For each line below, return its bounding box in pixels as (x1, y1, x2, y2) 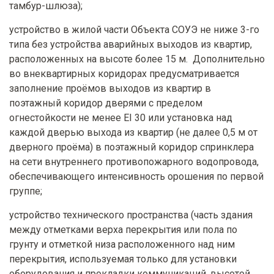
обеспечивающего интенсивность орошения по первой (9, 170, 264, 182)
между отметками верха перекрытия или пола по (9, 223, 237, 235)
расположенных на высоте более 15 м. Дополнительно (9, 53, 265, 65)
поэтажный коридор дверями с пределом (9, 97, 202, 109)
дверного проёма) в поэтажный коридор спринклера (9, 141, 254, 153)
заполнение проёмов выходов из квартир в (9, 82, 211, 94)
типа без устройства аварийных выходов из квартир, (9, 38, 252, 50)
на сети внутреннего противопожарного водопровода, (9, 155, 259, 168)
